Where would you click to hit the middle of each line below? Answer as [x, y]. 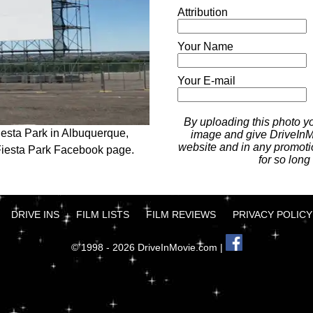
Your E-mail [206, 81]
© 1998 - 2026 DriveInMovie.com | [148, 247]
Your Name [205, 46]
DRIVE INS [35, 214]
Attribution [203, 12]
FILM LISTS [103, 214]
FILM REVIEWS [181, 214]
